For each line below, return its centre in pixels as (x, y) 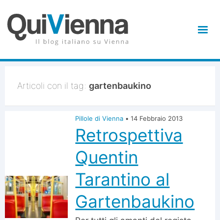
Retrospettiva (129, 135)
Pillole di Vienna (99, 118)
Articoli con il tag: (53, 86)
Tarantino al (123, 179)
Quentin (107, 157)
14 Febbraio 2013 (157, 118)
